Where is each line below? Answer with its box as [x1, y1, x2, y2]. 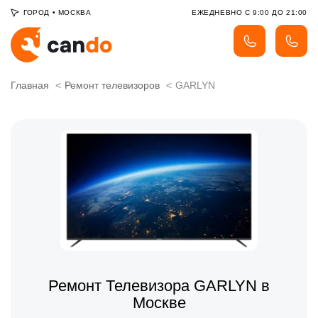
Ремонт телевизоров [65, 79, 160, 91]
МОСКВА [57, 9, 92, 16]
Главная [11, 79, 49, 91]
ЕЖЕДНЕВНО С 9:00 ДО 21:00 [192, 9, 307, 16]
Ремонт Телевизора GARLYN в [48, 277, 270, 295]
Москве [132, 294, 186, 312]
